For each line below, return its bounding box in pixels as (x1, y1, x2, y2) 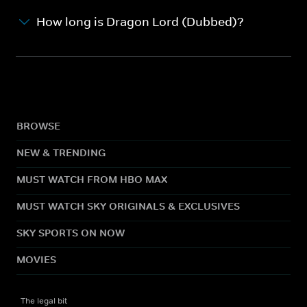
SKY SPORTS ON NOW (16, 225, 125, 239)
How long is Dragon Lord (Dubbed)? (36, 14, 244, 29)
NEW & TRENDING (16, 145, 106, 159)
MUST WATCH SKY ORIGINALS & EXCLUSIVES (16, 199, 240, 212)
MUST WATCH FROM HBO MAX (16, 172, 167, 186)
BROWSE (16, 119, 60, 132)
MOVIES (16, 252, 56, 266)
